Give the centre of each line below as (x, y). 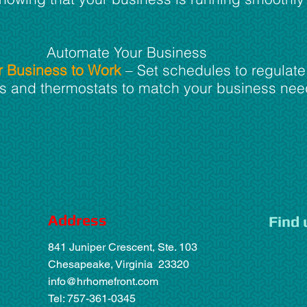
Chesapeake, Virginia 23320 (119, 264)
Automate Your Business (127, 52)
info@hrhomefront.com (103, 281)
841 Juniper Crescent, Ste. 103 (123, 247)
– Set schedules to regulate (213, 70)
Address (77, 220)
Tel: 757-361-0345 (92, 298)
